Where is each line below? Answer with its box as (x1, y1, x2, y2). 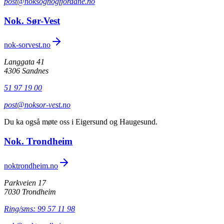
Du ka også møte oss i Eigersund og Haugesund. (4, 117, 157, 126)
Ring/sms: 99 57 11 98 (4, 204, 75, 213)
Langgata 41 (4, 57, 44, 66)
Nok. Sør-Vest (4, 15, 60, 26)
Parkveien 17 (4, 178, 46, 187)
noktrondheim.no (4, 161, 58, 170)
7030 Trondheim (4, 187, 56, 196)
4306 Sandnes (4, 66, 48, 75)
